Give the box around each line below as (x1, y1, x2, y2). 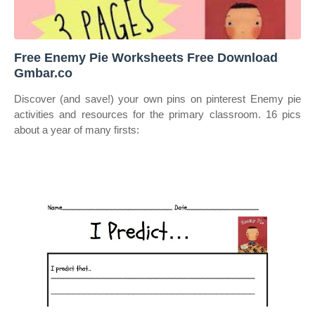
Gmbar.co (14, 66, 72, 80)
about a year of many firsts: (14, 124, 139, 136)
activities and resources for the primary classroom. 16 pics (14, 108, 301, 120)
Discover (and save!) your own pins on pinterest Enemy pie (14, 93, 301, 105)
